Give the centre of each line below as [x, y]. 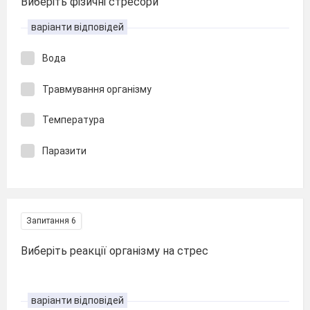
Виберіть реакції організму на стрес [115, 251]
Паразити [64, 151]
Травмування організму [97, 89]
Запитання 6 [51, 221]
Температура [73, 120]
